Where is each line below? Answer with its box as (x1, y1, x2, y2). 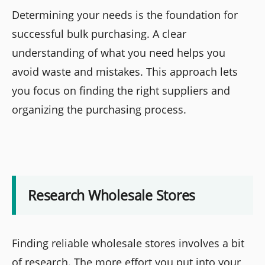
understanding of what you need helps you (12, 45, 225, 60)
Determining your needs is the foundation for (12, 7, 238, 22)
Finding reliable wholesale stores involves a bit (12, 236, 244, 251)
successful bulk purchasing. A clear (12, 26, 186, 41)
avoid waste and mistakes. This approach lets (12, 64, 238, 79)
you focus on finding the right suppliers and (12, 83, 230, 98)
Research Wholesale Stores (28, 186, 196, 205)
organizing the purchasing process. (12, 102, 186, 117)
